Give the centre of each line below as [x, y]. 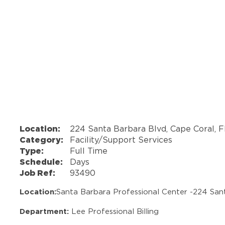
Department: [46, 211]
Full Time [89, 150]
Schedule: [41, 161]
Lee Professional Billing [115, 211]
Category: [42, 139]
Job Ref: [38, 173]
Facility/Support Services [121, 139]
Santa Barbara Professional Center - [125, 191]
